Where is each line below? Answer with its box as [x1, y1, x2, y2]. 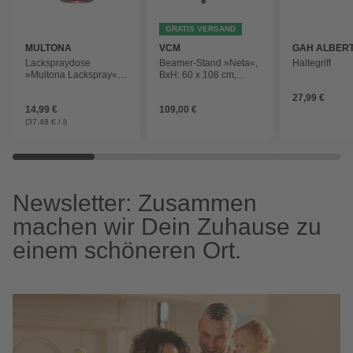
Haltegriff [292, 57, 332, 69]
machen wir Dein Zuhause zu [13, 213, 321, 240]
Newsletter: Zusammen [13, 189, 257, 216]
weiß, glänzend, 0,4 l [25, 80, 113, 92]
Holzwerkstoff [158, 80, 217, 92]
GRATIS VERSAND [165, 24, 236, 33]
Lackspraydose [25, 57, 91, 69]
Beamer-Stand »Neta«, [158, 57, 258, 69]
